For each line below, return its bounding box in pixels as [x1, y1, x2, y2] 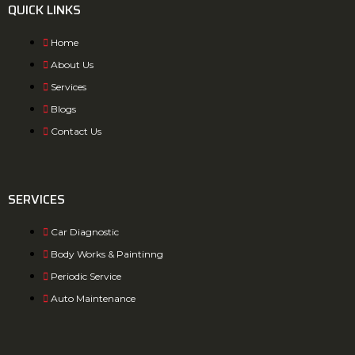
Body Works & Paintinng [50, 248, 163, 261]
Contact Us [50, 125, 101, 138]
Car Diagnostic [50, 226, 119, 239]
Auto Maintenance [50, 292, 136, 305]
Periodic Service [50, 270, 121, 283]
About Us [50, 59, 94, 71]
